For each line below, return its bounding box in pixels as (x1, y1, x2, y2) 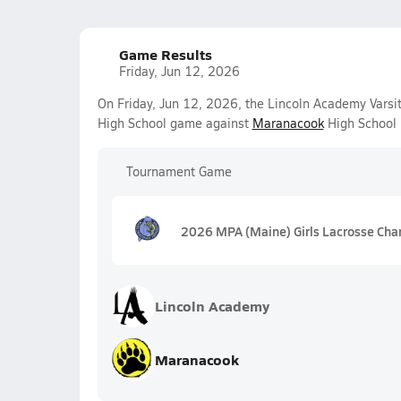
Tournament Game (125, 163, 232, 180)
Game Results (118, 44, 212, 64)
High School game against (97, 115, 252, 132)
